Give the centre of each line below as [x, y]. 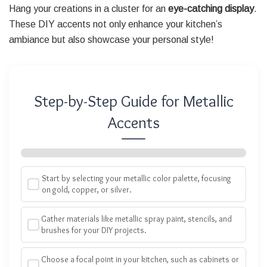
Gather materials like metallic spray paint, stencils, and [137, 219]
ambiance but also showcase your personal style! [111, 39]
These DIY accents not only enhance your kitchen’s [116, 24]
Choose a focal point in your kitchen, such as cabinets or [140, 260]
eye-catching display [211, 8]
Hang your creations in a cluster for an [89, 8]
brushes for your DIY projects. [94, 230]
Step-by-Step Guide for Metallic [133, 101]
